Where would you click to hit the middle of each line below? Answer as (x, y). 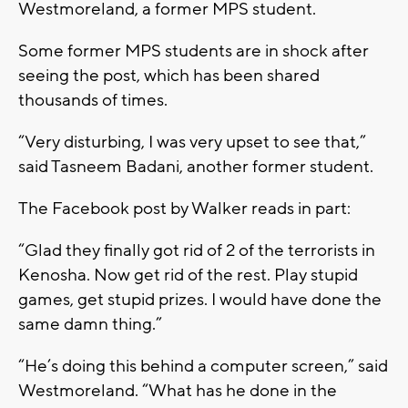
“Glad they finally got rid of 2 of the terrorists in (197, 250)
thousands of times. (93, 100)
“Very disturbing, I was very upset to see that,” (192, 142)
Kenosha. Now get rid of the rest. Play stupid (188, 275)
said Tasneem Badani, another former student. (196, 166)
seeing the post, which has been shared (169, 75)
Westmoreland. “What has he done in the (178, 390)
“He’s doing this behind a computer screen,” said (203, 366)
